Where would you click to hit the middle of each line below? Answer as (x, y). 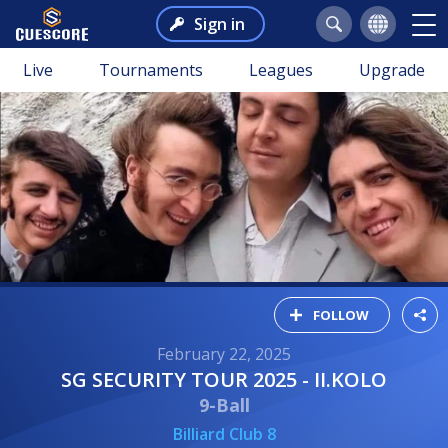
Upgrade (392, 70)
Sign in (219, 24)
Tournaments (151, 70)
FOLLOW (341, 314)
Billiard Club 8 (224, 433)
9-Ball (224, 404)
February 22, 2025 (224, 353)
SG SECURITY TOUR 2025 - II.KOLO (229, 379)
